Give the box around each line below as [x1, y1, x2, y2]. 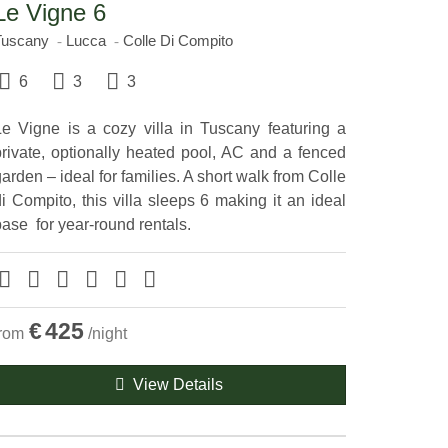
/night [87, 325, 127, 343]
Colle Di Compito [122, 31, 233, 49]
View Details [125, 376, 224, 394]
